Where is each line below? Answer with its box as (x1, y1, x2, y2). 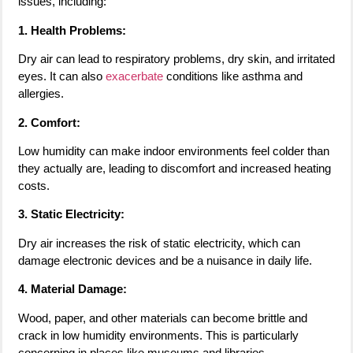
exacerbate (106, 69, 166, 84)
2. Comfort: (18, 115, 80, 129)
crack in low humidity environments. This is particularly (18, 328, 299, 342)
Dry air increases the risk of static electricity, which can (18, 236, 300, 250)
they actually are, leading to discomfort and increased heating (18, 161, 331, 175)
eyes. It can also (18, 69, 106, 84)
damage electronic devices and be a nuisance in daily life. (18, 253, 312, 267)
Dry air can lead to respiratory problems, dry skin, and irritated (18, 52, 335, 66)
